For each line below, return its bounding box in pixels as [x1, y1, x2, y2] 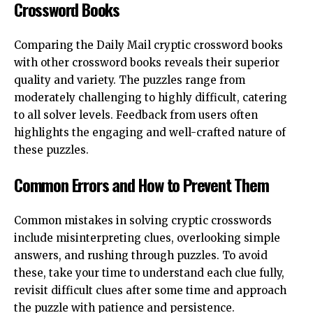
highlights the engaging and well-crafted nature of [14, 125, 286, 139]
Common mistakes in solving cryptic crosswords [14, 213, 272, 227]
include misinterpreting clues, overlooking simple [14, 231, 280, 245]
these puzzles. [14, 143, 89, 156]
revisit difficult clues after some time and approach [14, 283, 286, 297]
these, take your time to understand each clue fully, [14, 265, 284, 279]
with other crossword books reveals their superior [14, 55, 279, 69]
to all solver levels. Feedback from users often [14, 108, 258, 122]
